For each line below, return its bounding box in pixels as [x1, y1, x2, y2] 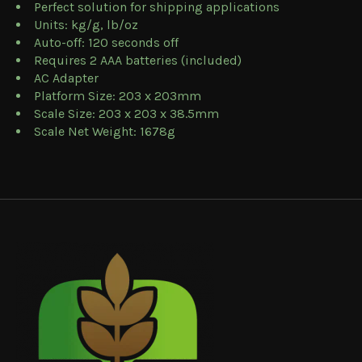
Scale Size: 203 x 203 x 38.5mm [34, 105, 219, 121]
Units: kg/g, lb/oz [34, 16, 138, 32]
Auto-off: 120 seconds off [34, 34, 179, 50]
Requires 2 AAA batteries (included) [34, 52, 242, 68]
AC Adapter [34, 69, 99, 86]
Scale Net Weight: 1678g [34, 123, 175, 139]
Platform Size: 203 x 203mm [34, 87, 201, 103]
